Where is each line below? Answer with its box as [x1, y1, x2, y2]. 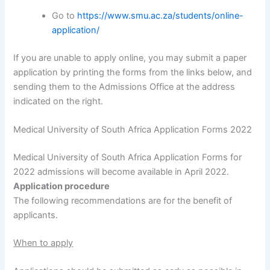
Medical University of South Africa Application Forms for [13, 152, 242, 163]
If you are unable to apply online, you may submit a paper [13, 52, 247, 63]
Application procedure [13, 181, 110, 192]
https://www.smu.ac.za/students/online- [77, 10, 244, 22]
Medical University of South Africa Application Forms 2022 [13, 124, 253, 136]
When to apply [13, 237, 74, 248]
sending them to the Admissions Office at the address [13, 81, 236, 92]
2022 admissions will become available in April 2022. [13, 166, 230, 178]
